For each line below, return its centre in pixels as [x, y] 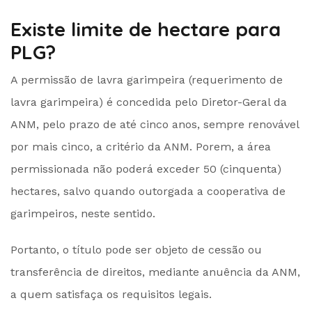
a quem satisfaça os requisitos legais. [111, 294]
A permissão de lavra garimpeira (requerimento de [147, 79]
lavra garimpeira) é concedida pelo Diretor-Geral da [149, 102]
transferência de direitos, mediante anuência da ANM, [155, 272]
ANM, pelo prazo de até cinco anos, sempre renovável [155, 124]
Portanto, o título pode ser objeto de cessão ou [136, 249]
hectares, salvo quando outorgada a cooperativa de [148, 191]
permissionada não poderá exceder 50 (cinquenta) [146, 169]
